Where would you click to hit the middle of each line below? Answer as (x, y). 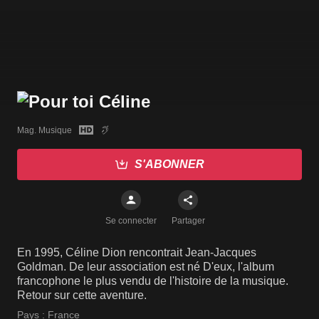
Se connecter (131, 221)
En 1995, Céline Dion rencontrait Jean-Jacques (137, 253)
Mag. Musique (45, 130)
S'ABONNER (169, 164)
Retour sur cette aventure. (82, 296)
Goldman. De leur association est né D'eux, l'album (146, 267)
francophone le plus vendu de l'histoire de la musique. (153, 281)
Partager (188, 221)
